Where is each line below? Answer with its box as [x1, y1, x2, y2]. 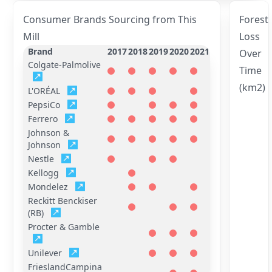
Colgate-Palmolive [28, 59, 101, 70]
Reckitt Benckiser [28, 195, 98, 206]
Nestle [28, 153, 55, 165]
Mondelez [28, 181, 69, 192]
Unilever [28, 247, 63, 259]
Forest [239, 13, 269, 26]
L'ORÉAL [28, 85, 61, 97]
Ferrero [28, 113, 58, 124]
